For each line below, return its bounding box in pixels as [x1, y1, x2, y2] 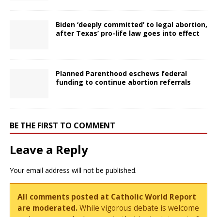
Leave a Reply [10, 141, 88, 157]
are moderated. [17, 202, 78, 213]
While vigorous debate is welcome [77, 202, 200, 213]
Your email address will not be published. [10, 165, 137, 175]
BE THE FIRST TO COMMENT [10, 120, 115, 131]
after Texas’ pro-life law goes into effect [56, 28, 200, 38]
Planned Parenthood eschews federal [56, 68, 187, 78]
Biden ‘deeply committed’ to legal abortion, [56, 19, 207, 29]
